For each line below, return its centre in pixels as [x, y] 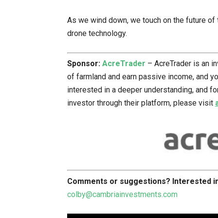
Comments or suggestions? [119, 181]
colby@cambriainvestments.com [122, 194]
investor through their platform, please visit [141, 103]
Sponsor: [85, 64]
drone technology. [97, 33]
